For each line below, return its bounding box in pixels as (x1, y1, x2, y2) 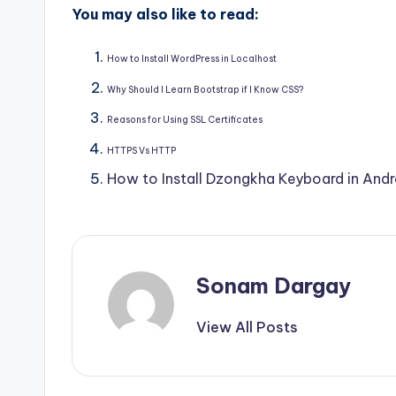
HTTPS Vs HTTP (107, 144, 176, 156)
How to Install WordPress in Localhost (107, 53, 277, 65)
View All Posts (196, 317, 298, 336)
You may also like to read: (72, 5, 259, 24)
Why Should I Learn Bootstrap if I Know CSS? (107, 83, 303, 95)
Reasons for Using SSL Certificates (107, 114, 263, 126)
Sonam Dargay (196, 271, 351, 299)
